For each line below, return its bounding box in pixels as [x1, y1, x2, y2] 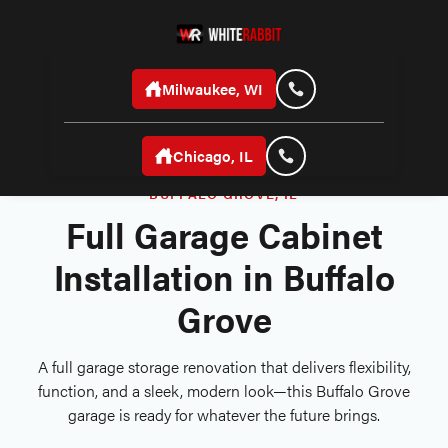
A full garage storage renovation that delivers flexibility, [37, 355, 411, 378]
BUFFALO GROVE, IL [149, 184, 299, 203]
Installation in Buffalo [53, 250, 395, 302]
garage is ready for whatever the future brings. [68, 403, 380, 426]
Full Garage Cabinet [65, 208, 383, 260]
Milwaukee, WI [162, 78, 264, 100]
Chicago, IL [172, 145, 253, 167]
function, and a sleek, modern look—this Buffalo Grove [38, 379, 410, 402]
